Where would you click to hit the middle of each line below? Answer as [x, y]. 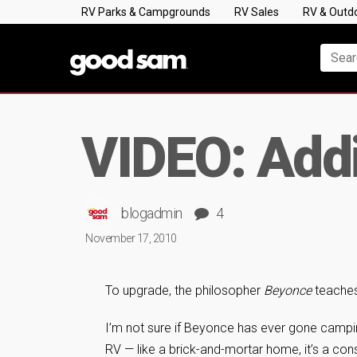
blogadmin [152, 213]
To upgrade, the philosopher [184, 290]
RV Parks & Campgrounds [146, 12]
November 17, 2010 [131, 238]
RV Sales [257, 12]
